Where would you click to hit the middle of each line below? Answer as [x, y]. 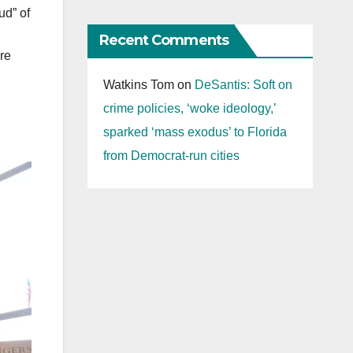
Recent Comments [163, 41]
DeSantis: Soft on [243, 85]
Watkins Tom [138, 85]
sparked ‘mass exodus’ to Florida [195, 132]
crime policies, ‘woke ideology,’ [189, 109]
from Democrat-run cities [171, 156]
